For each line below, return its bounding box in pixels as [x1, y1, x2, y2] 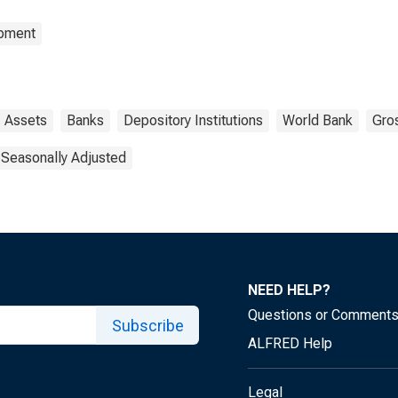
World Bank [283, 112, 353, 129]
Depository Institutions [123, 112, 263, 129]
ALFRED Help [248, 335, 332, 352]
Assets [4, 112, 47, 129]
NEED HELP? [248, 282, 330, 298]
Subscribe [111, 315, 184, 335]
